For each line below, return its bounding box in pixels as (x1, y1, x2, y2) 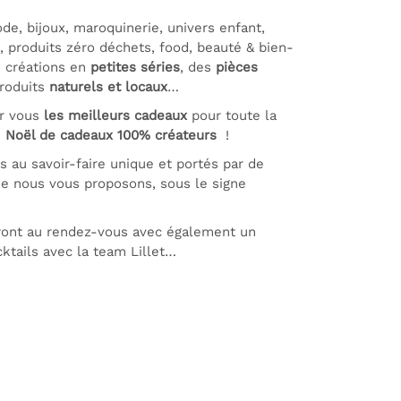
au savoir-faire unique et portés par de (7, 156, 264, 172)
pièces (216, 59, 258, 75)
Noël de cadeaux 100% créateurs (5, 127, 217, 143)
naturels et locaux (49, 79, 167, 95)
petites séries (90, 59, 180, 75)
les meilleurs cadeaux (44, 107, 187, 124)
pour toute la (187, 107, 277, 124)
